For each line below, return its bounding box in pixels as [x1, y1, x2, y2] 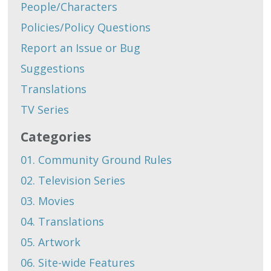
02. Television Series [21, 173, 126, 188]
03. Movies [21, 194, 75, 209]
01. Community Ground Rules [21, 152, 172, 168]
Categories [21, 128, 92, 146]
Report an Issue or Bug [21, 41, 141, 56]
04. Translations [21, 214, 105, 229]
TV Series [21, 102, 70, 117]
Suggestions [21, 61, 85, 76]
